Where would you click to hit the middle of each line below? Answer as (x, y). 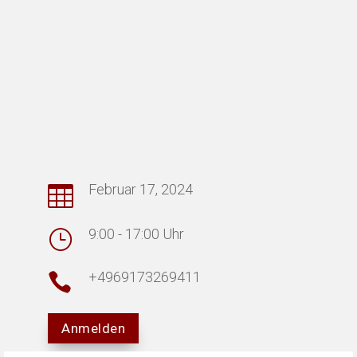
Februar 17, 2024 (141, 189)
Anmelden (93, 328)
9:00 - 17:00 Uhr (136, 233)
